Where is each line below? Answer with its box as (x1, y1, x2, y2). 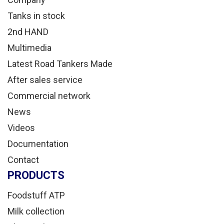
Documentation (7, 138, 68, 149)
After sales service (7, 74, 82, 85)
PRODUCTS (7, 169, 64, 181)
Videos (7, 122, 35, 133)
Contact (7, 154, 39, 165)
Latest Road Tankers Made (7, 58, 112, 69)
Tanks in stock (7, 10, 65, 21)
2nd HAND (7, 26, 48, 37)
